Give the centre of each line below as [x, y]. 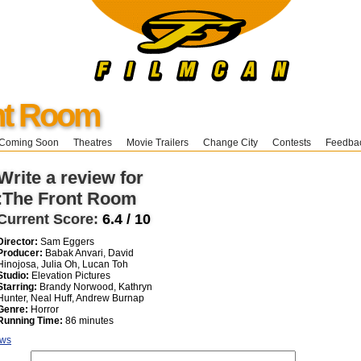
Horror [44, 309]
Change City [230, 143]
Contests [292, 143]
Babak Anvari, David [88, 253]
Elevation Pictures [70, 276]
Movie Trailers [158, 143]
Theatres [93, 143]
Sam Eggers [66, 242]
